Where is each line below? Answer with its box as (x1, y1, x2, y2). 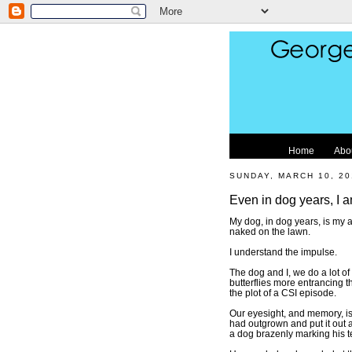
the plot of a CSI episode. (229, 287, 336, 298)
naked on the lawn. (229, 225, 310, 236)
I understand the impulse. (229, 246, 337, 257)
